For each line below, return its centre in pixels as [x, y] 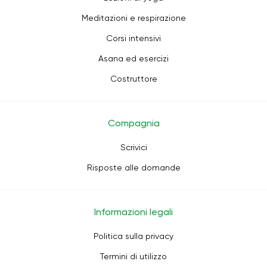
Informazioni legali [133, 212]
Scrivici [133, 147]
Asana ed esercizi [133, 58]
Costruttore [133, 79]
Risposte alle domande [133, 167]
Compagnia [133, 123]
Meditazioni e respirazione [133, 18]
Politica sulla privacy [133, 236]
